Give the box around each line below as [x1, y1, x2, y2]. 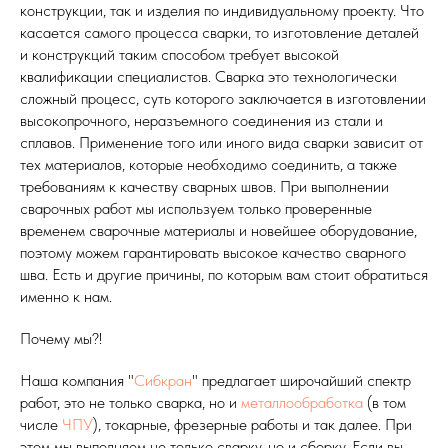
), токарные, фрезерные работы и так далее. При [93, 414, 412, 434]
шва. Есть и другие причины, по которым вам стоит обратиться [20, 264, 428, 284]
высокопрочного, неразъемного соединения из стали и [20, 110, 383, 130]
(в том [363, 392, 406, 412]
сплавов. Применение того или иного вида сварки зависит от [20, 132, 423, 152]
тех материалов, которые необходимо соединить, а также [20, 154, 397, 174]
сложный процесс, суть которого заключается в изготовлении [20, 88, 426, 108]
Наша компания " [20, 370, 134, 390]
